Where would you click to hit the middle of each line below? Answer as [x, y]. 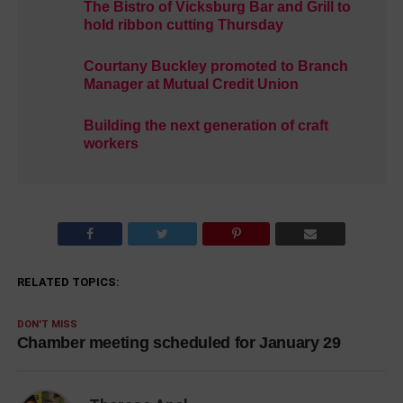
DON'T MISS [47, 325]
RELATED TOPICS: [68, 282]
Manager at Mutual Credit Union [191, 85]
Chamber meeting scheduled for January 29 [179, 343]
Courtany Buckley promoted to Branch [215, 67]
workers [111, 144]
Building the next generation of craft [206, 126]
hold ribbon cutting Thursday [183, 25]
